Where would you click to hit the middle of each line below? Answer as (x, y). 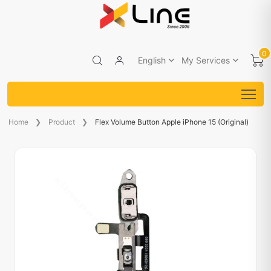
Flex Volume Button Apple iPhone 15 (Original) (172, 122)
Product (62, 122)
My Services (206, 60)
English (152, 60)
